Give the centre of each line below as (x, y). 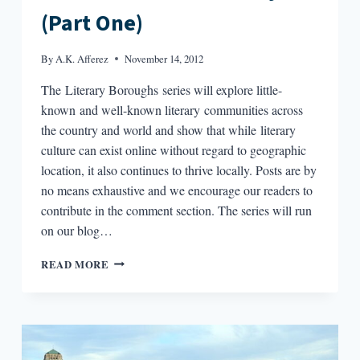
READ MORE (75, 264)
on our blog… (76, 230)
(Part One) (92, 23)
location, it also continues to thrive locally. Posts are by (178, 170)
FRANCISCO (141, 324)
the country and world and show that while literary (168, 129)
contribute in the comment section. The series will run (176, 210)
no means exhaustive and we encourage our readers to (176, 190)
